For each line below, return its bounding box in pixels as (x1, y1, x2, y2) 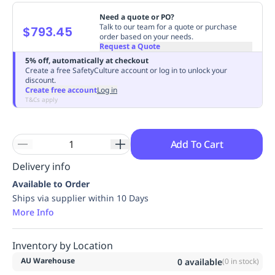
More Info (12, 206, 54, 218)
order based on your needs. (99, 31, 193, 42)
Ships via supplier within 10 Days (12, 192, 149, 204)
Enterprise (70, 20, 118, 34)
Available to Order (12, 177, 90, 190)
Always (165, 20, 196, 34)
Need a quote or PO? (99, 11, 174, 22)
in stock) (229, 256, 259, 266)
